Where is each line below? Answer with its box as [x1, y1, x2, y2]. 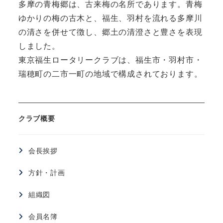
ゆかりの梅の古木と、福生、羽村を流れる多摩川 [18, 14, 203, 23]
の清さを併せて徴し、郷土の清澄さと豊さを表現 [18, 28, 203, 37]
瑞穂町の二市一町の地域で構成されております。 [18, 70, 203, 79]
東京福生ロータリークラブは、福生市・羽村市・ [18, 56, 203, 65]
